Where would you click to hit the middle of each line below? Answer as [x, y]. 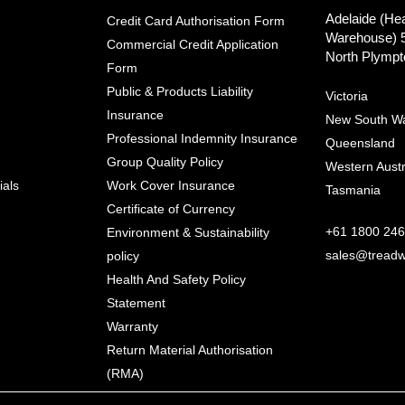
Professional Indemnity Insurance [202, 138]
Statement [137, 302]
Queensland [360, 142]
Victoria [346, 95]
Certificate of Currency [171, 208]
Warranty [133, 326]
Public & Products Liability [180, 91]
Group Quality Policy [165, 161]
